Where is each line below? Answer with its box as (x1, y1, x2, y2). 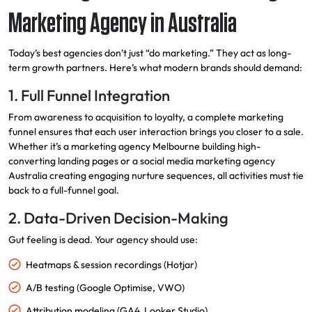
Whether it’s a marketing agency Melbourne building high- (8, 140, 260, 153)
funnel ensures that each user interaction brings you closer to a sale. (8, 125, 304, 139)
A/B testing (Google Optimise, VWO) (26, 281, 185, 295)
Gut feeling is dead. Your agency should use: (8, 233, 198, 247)
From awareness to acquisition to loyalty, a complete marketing (8, 111, 283, 124)
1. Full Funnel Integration (8, 86, 170, 106)
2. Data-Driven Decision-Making (8, 208, 228, 228)
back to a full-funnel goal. (8, 184, 119, 197)
